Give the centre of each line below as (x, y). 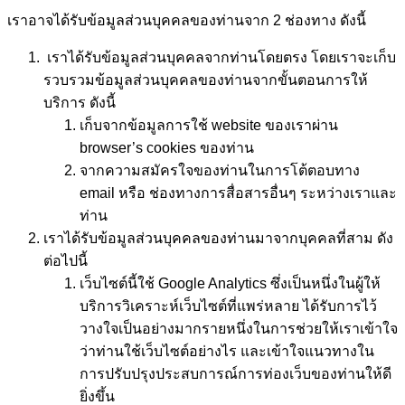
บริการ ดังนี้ (80, 103)
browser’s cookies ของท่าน (167, 148)
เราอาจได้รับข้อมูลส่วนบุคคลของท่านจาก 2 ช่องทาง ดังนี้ (187, 21)
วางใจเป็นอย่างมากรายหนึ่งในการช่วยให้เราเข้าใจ (239, 329)
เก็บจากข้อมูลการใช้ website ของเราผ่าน (209, 126)
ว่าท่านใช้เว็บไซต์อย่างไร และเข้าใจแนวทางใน (227, 352)
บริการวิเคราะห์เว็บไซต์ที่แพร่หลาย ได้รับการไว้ (228, 306)
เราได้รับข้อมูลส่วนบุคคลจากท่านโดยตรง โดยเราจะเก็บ (220, 58)
